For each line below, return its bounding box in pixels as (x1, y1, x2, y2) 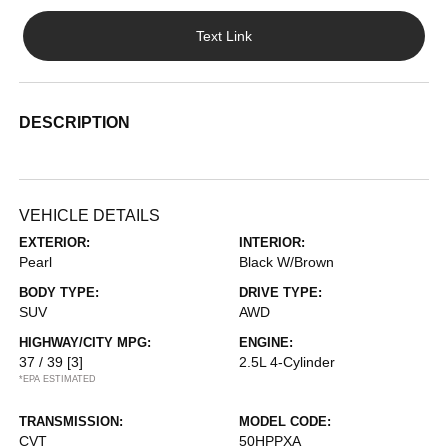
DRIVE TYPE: (239, 285, 322, 301)
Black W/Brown (239, 254, 334, 271)
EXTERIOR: (19, 235, 91, 251)
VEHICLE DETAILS (19, 207, 161, 225)
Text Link (196, 27, 252, 44)
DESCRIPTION (19, 114, 131, 132)
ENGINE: (239, 335, 293, 351)
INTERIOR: (239, 235, 305, 251)
